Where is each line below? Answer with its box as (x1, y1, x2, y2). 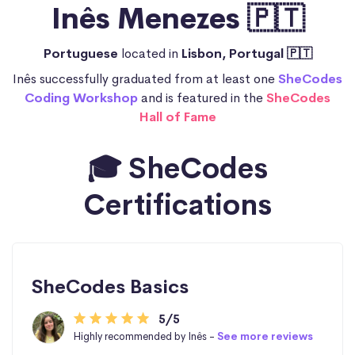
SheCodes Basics (32, 274, 189, 299)
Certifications (83, 186, 272, 223)
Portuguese (43, 44, 121, 62)
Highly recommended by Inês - (73, 329, 217, 343)
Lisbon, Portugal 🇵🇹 (181, 44, 312, 62)
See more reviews (217, 329, 313, 343)
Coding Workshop (25, 89, 138, 106)
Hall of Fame (139, 108, 216, 125)
